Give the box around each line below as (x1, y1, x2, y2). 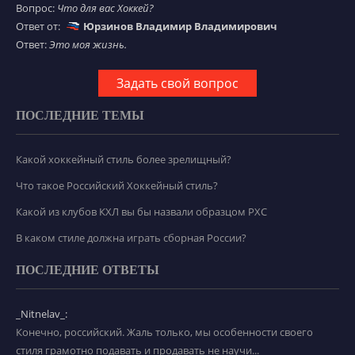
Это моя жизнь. (49, 37, 127, 52)
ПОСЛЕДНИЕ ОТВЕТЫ (16, 263, 159, 277)
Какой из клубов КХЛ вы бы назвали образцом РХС (16, 204, 267, 219)
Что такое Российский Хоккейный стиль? (16, 178, 218, 193)
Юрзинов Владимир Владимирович (82, 19, 277, 34)
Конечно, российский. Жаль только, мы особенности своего (16, 325, 313, 340)
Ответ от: (16, 19, 63, 34)
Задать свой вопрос (116, 74, 239, 93)
